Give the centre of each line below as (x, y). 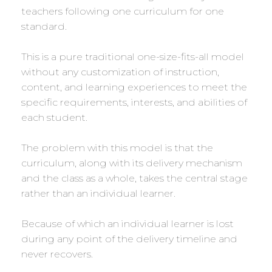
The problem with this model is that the (117, 148)
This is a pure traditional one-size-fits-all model (133, 57)
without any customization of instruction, (120, 72)
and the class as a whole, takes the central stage (134, 178)
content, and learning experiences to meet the (134, 87)
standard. (44, 27)
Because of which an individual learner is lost (127, 224)
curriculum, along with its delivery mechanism (132, 163)
